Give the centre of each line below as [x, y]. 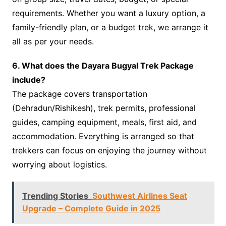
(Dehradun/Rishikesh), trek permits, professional [104, 108]
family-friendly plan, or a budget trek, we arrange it [110, 27]
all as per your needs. [53, 42]
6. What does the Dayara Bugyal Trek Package [103, 66]
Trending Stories [55, 196]
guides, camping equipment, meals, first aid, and [104, 122]
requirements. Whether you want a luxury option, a [108, 13]
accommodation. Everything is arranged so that [103, 136]
